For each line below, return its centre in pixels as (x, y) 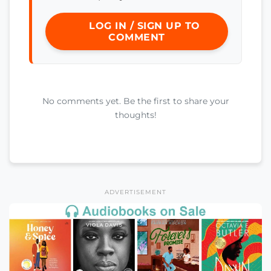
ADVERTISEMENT (135, 192)
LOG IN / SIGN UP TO (143, 26)
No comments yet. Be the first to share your (135, 101)
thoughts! (135, 115)
